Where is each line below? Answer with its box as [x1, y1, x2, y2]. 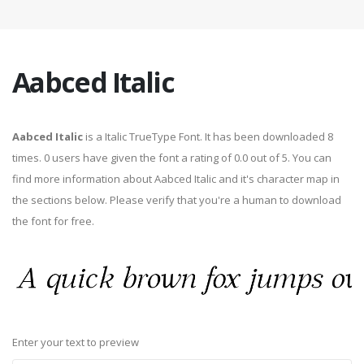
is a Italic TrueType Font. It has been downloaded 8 [83, 129, 333, 144]
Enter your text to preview [12, 335, 139, 350]
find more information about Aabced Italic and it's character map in [12, 171, 340, 186]
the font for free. [12, 214, 94, 228]
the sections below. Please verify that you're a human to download [12, 193, 341, 207]
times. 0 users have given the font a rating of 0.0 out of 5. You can [12, 150, 331, 165]
